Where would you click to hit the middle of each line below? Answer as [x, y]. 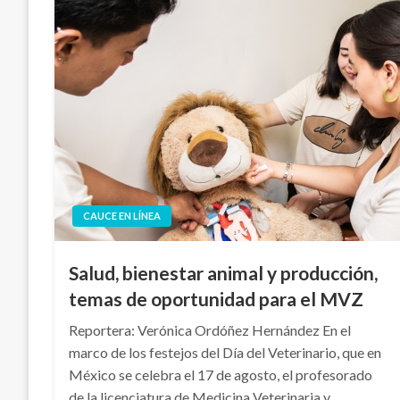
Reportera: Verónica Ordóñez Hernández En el [210, 330]
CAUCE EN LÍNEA [122, 216]
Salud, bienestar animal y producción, [224, 273]
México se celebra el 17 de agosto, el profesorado [221, 375]
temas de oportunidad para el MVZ [217, 299]
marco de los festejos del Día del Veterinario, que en [225, 352]
